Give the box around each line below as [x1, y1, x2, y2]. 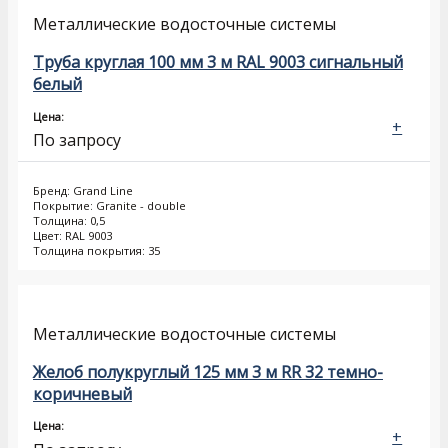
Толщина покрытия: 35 [33, 243, 160, 259]
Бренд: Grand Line [33, 183, 133, 199]
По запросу [33, 129, 121, 152]
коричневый [33, 382, 132, 405]
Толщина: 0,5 [33, 213, 105, 229]
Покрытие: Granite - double [33, 198, 186, 214]
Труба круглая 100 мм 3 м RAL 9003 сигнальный [33, 51, 403, 73]
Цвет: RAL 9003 [33, 228, 112, 244]
